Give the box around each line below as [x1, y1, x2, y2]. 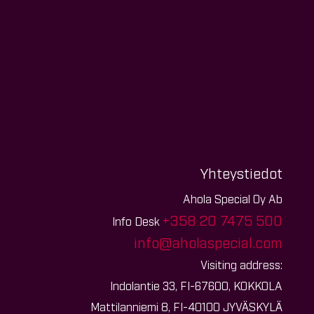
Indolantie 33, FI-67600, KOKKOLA [110, 278, 282, 292]
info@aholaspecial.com [134, 233, 282, 250]
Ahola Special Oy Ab [183, 191, 282, 205]
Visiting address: [200, 257, 282, 271]
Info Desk [112, 213, 163, 228]
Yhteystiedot [200, 163, 282, 181]
